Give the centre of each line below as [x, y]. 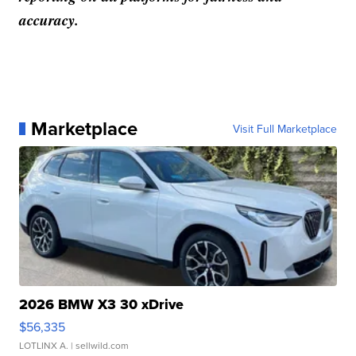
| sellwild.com [99, 345]
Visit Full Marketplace [284, 128]
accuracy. [49, 19]
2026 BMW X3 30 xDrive [102, 304]
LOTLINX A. [44, 345]
